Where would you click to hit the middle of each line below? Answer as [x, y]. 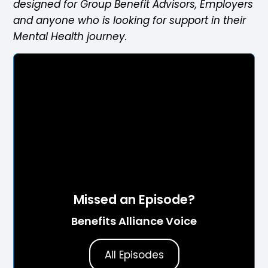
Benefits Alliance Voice [134, 221]
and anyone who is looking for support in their [130, 20]
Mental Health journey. [72, 36]
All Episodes [134, 255]
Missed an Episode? [134, 200]
